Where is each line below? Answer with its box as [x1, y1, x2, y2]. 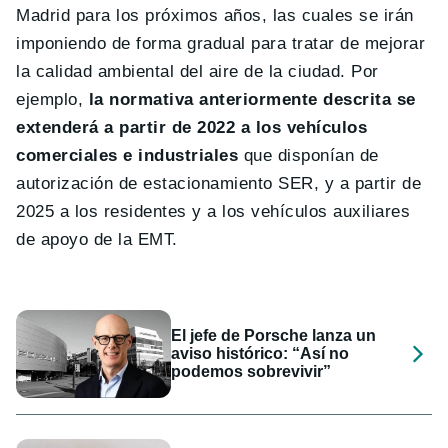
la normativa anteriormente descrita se [83, 90, 416, 110]
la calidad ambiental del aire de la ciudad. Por [16, 62, 379, 82]
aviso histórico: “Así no [171, 345, 350, 363]
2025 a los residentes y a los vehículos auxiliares [16, 202, 411, 222]
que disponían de [238, 146, 379, 166]
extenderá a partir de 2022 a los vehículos [16, 118, 368, 138]
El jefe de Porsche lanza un [171, 327, 377, 345]
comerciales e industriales [16, 146, 239, 166]
